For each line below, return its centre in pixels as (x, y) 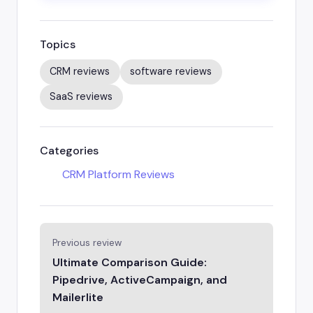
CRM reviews (80, 72)
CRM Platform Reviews (118, 174)
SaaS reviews (81, 97)
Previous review (87, 242)
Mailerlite (78, 298)
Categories (69, 150)
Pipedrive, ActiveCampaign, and (140, 280)
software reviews (171, 72)
